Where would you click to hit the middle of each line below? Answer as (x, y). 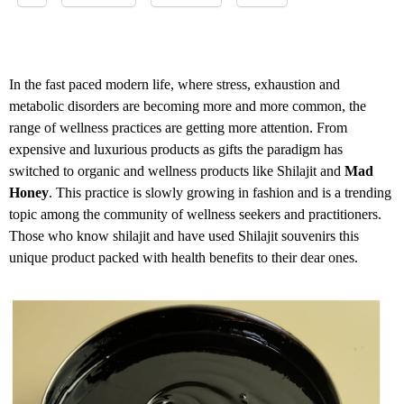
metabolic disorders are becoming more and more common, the (188, 106)
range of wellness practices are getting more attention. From (178, 128)
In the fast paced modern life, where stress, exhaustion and (174, 85)
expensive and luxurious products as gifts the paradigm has (176, 150)
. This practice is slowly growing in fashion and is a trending (220, 193)
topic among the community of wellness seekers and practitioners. (195, 215)
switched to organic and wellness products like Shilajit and (177, 171)
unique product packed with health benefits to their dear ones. (184, 258)
